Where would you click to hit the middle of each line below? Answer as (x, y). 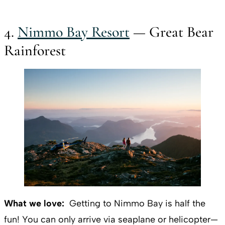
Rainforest (35, 50)
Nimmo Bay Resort (74, 32)
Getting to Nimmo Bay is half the (136, 204)
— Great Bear (172, 32)
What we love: (35, 204)
